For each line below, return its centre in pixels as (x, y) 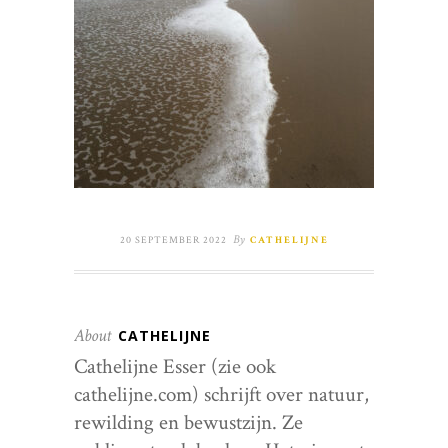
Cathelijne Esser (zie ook (175, 366)
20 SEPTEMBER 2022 (173, 240)
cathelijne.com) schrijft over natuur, (221, 394)
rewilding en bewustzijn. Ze (188, 422)
